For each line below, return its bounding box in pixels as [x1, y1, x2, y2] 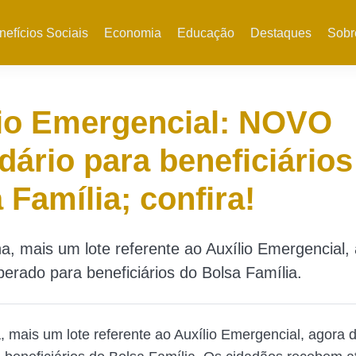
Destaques [250, 26, 311, 40]
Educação [176, 26, 234, 40]
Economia [103, 26, 161, 40]
